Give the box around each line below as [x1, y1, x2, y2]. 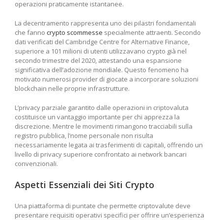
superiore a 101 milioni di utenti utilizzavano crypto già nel [15, 47, 187, 56]
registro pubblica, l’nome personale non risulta [15, 131, 153, 140]
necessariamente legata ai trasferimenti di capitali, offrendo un [15, 140, 203, 150]
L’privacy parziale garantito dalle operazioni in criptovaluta [15, 103, 189, 112]
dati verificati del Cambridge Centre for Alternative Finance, [15, 37, 190, 47]
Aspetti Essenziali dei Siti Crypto [15, 179, 154, 191]
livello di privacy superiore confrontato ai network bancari [15, 150, 187, 159]
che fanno [15, 28, 47, 37]
